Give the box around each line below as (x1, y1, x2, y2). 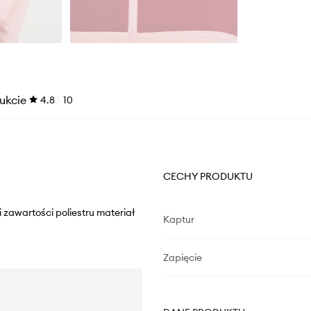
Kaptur (162, 213, 194, 226)
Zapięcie (162, 251, 202, 264)
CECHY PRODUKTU (162, 170, 253, 183)
